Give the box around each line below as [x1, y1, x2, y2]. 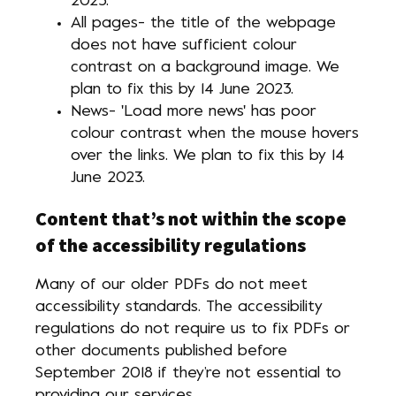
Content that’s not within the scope [35, 206, 346, 231]
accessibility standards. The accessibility [35, 300, 323, 315]
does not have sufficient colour [71, 38, 297, 53]
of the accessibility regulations [35, 232, 306, 257]
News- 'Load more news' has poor [71, 104, 316, 119]
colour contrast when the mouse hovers [71, 126, 359, 141]
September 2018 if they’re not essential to [35, 366, 341, 381]
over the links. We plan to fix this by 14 [71, 148, 345, 164]
